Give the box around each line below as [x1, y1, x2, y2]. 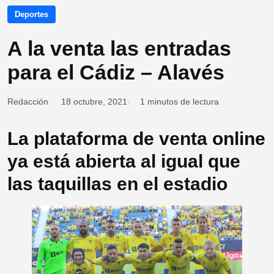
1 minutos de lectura [140, 97, 219, 107]
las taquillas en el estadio [7, 174, 228, 194]
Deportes [15, 10, 48, 20]
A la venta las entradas [7, 37, 231, 61]
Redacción [7, 97, 48, 107]
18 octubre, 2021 [61, 97, 127, 107]
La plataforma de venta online [7, 128, 265, 149]
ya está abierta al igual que [7, 151, 240, 172]
